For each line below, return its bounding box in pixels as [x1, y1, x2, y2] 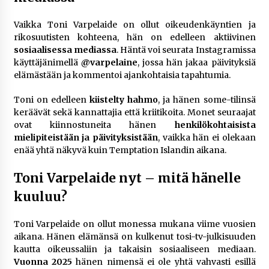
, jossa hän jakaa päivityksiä [137, 57, 256, 68]
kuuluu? [13, 189, 67, 205]
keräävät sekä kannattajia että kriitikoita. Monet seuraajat [13, 107, 256, 118]
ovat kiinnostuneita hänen [13, 119, 175, 131]
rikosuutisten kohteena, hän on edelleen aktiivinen [13, 32, 256, 43]
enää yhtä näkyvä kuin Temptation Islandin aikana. [13, 145, 226, 156]
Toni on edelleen [13, 94, 89, 106]
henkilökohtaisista [174, 119, 256, 131]
